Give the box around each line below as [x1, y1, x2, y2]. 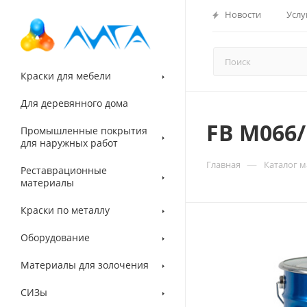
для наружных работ [21, 136, 118, 149]
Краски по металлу [21, 204, 110, 217]
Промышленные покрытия [21, 124, 147, 137]
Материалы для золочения [21, 258, 149, 271]
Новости [225, 8, 261, 21]
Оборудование [21, 231, 90, 244]
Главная [206, 158, 241, 171]
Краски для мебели [21, 69, 111, 82]
